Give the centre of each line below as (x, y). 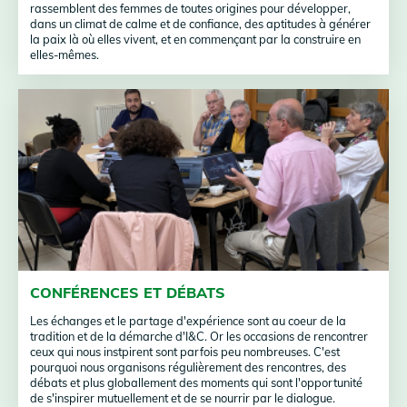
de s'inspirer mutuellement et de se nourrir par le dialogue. (183, 397)
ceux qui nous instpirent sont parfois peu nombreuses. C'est (185, 351)
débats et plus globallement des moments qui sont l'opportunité (197, 382)
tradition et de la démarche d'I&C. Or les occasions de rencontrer (199, 336)
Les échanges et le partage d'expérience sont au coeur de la (189, 320)
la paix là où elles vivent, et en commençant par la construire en (196, 39)
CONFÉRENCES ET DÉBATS (128, 292)
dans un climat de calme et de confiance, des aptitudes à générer (201, 23)
